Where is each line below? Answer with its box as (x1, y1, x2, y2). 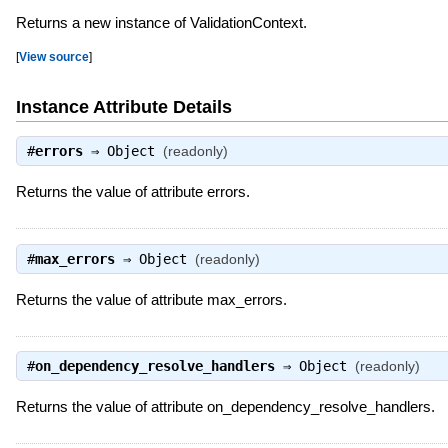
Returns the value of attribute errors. (15, 183, 250, 201)
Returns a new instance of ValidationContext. (15, 14, 307, 32)
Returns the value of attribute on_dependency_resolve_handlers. (15, 397, 435, 415)
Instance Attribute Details (15, 96, 232, 117)
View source (18, 50, 89, 64)
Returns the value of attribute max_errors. (15, 290, 287, 308)
